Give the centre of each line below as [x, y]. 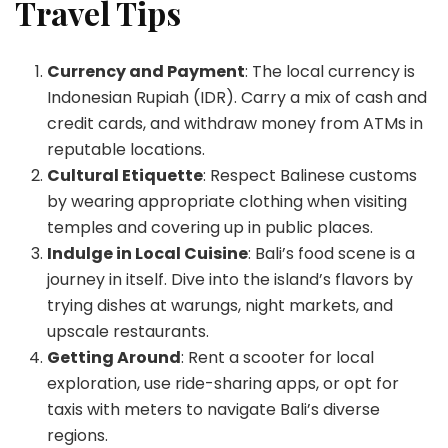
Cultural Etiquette [125, 175]
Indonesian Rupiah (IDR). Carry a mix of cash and [237, 97]
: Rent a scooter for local [277, 357]
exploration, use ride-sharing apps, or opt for [223, 383]
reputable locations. [126, 149]
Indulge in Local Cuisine [147, 253]
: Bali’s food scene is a [331, 253]
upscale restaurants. [128, 331]
